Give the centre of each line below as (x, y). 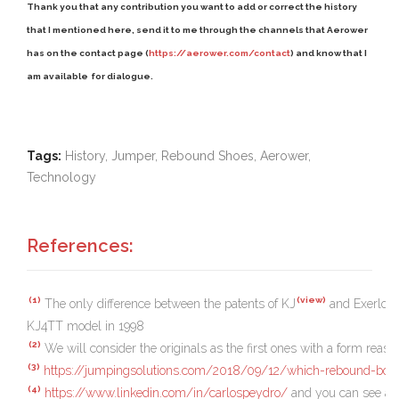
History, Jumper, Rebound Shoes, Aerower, (188, 155)
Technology (61, 177)
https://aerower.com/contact (220, 53)
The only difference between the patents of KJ (168, 303)
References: (80, 245)
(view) (311, 300)
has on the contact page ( (88, 53)
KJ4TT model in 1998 (85, 326)
